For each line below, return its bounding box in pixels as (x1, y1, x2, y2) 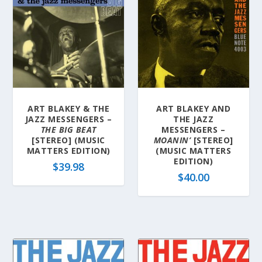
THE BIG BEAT (40, 123, 96, 135)
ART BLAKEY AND (156, 102, 231, 114)
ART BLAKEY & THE (27, 102, 110, 114)
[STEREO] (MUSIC (32, 134, 105, 146)
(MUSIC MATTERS (156, 144, 232, 156)
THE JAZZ (173, 113, 214, 125)
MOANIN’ (153, 134, 191, 146)
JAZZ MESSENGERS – (25, 113, 112, 125)
